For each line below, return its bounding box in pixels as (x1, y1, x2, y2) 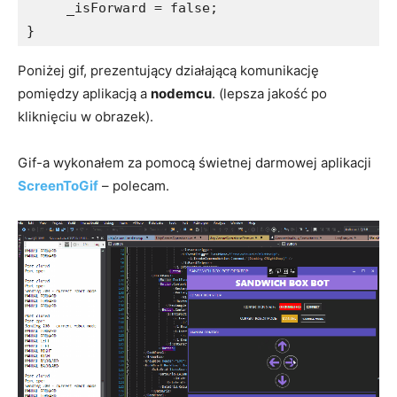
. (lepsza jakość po (212, 84, 327, 102)
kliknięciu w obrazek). (18, 107, 153, 125)
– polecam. (98, 176, 169, 194)
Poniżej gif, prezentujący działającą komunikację (18, 61, 319, 79)
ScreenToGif (18, 176, 98, 194)
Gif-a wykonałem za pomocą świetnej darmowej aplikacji (18, 153, 371, 171)
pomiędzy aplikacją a (18, 84, 151, 102)
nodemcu (151, 84, 212, 102)
